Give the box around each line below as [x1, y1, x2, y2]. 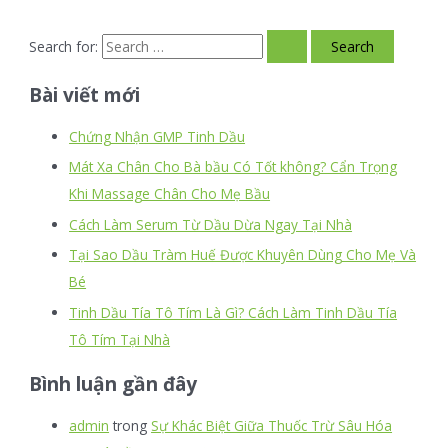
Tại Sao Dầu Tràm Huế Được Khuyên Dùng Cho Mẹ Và [69, 245, 417, 265]
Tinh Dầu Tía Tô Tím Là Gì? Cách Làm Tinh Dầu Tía [69, 302, 398, 322]
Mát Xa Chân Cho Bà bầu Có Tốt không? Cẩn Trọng [69, 157, 398, 177]
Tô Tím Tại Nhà [69, 329, 171, 349]
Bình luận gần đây [29, 371, 198, 398]
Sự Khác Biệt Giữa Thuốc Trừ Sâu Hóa [151, 415, 393, 435]
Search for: [29, 37, 99, 57]
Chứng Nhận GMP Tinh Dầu [69, 126, 246, 146]
